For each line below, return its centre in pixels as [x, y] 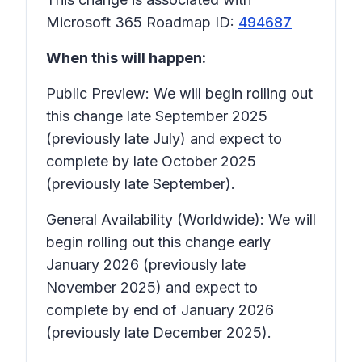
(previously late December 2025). [159, 333]
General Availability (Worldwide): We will [181, 219]
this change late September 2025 [157, 116]
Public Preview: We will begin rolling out [179, 93]
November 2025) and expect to [152, 287]
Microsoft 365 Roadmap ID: [142, 22]
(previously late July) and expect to [164, 139]
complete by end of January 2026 [160, 310]
